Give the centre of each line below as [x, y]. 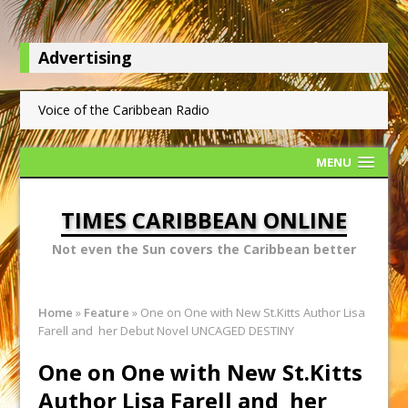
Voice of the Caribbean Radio [124, 110]
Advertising [86, 57]
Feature [107, 312]
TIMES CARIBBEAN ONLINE [204, 220]
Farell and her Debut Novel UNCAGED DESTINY [167, 331]
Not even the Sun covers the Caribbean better [204, 249]
